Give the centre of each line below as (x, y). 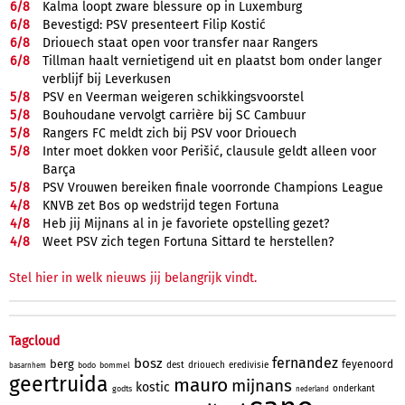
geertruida (59, 384)
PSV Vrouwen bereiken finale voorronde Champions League (213, 187)
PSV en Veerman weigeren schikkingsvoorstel (173, 97)
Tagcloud (34, 341)
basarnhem (28, 365)
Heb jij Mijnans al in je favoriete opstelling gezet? (186, 223)
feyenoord (367, 364)
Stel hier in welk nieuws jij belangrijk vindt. (133, 278)
